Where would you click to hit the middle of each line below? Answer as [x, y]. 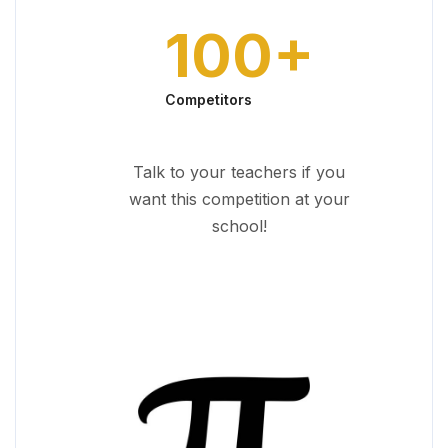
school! [239, 226]
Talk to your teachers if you [239, 172]
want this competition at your [239, 199]
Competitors [208, 99]
